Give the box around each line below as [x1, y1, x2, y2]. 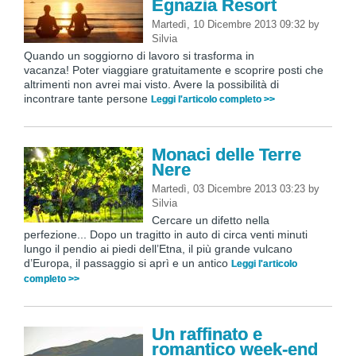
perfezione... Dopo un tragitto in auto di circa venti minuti [24, 228, 308, 242]
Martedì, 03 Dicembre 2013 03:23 [152, 183, 308, 195]
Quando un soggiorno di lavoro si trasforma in [24, 49, 254, 63]
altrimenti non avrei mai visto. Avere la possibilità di [24, 78, 279, 91]
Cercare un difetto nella [152, 214, 269, 227]
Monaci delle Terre [152, 145, 301, 165]
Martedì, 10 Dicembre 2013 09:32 [152, 18, 308, 31]
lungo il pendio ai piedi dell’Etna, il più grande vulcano [24, 242, 292, 256]
